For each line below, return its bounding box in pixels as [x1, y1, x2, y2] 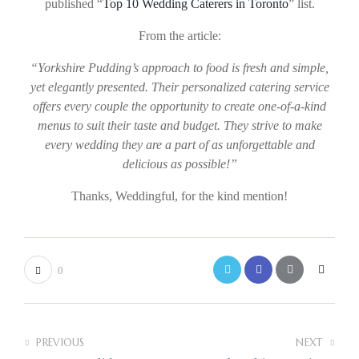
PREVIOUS [36, 335, 85, 349]
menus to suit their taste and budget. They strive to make [37, 119, 322, 133]
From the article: [138, 29, 221, 43]
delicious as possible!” [122, 157, 237, 171]
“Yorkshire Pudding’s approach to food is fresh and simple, [30, 61, 329, 75]
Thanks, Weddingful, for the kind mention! [71, 189, 288, 204]
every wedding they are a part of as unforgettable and [44, 138, 315, 152]
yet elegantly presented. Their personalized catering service [30, 80, 329, 95]
